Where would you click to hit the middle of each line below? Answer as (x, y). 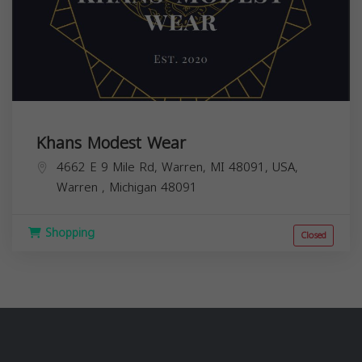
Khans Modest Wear (111, 143)
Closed (314, 235)
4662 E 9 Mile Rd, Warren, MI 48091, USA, (177, 167)
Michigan (135, 187)
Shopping (68, 233)
